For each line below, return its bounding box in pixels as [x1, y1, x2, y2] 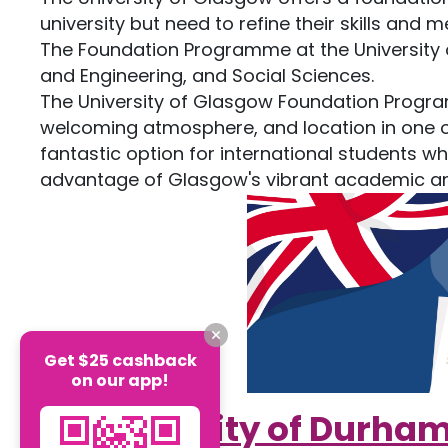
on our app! [71, 368, 169, 392]
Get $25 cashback [43, 348, 197, 372]
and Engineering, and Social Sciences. [40, 63, 379, 88]
